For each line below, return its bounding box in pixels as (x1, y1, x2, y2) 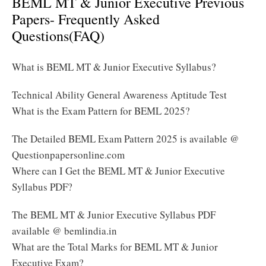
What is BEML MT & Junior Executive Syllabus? (12, 60, 216, 74)
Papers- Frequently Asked (12, 9, 160, 28)
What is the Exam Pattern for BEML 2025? (12, 104, 190, 118)
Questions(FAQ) (12, 26, 104, 45)
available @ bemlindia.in (12, 224, 117, 237)
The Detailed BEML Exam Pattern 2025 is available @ (12, 132, 239, 145)
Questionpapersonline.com (12, 148, 125, 161)
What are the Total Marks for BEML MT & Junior (12, 240, 218, 254)
